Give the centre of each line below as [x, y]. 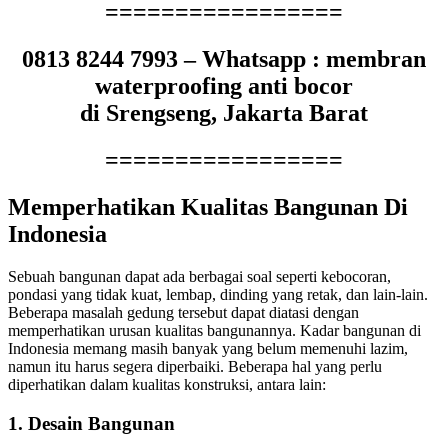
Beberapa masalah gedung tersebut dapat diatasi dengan [183, 313]
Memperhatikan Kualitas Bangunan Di [208, 207]
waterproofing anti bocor [224, 86]
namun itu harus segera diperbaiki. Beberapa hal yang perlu [195, 367]
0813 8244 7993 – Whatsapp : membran [224, 59]
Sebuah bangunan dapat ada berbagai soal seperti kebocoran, [199, 277]
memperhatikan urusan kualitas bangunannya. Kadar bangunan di [214, 331]
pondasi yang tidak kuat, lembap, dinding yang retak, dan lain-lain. [218, 295]
